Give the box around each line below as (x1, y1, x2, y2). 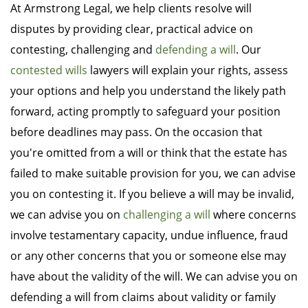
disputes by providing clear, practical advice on (10, 21, 253, 37)
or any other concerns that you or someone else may (10, 248, 286, 264)
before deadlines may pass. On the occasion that (10, 124, 263, 140)
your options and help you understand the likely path (10, 83, 286, 99)
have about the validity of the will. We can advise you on (10, 269, 298, 285)
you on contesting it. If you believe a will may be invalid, (10, 186, 294, 202)
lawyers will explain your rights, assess (87, 63, 288, 78)
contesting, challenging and (10, 42, 155, 58)
